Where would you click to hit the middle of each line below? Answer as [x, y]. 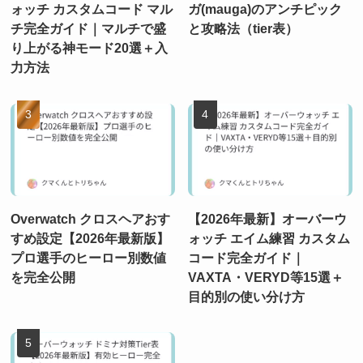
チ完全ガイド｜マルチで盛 [89, 29]
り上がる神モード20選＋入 [90, 48]
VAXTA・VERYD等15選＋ [266, 277]
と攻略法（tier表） [243, 29]
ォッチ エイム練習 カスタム [269, 238]
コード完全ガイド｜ [247, 257]
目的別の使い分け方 [247, 296]
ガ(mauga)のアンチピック [265, 9]
